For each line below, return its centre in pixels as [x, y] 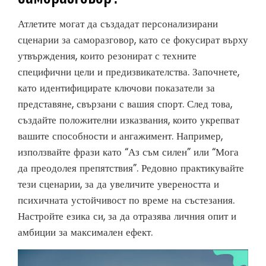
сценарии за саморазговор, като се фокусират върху [133, 40]
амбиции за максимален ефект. [85, 232]
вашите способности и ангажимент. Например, [120, 136]
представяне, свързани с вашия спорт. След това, [125, 104]
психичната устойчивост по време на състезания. [126, 200]
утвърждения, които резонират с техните [107, 56]
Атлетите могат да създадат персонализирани [118, 24]
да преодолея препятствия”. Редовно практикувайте [131, 168]
